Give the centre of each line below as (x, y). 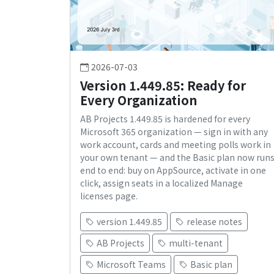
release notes (214, 222)
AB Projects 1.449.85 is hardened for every (165, 119)
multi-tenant (196, 243)
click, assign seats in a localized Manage (161, 183)
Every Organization (139, 100)
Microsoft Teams (131, 265)
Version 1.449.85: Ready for (163, 86)
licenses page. (109, 196)
